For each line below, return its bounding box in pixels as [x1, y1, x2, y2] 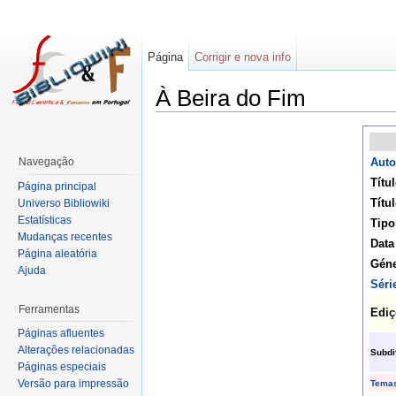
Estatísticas [18, 213, 72, 226]
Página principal [18, 179, 96, 193]
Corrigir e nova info [194, 50, 292, 64]
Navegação [19, 156, 74, 168]
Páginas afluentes [18, 327, 104, 340]
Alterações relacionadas [18, 344, 134, 357]
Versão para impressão [18, 377, 129, 391]
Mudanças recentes [18, 230, 112, 243]
